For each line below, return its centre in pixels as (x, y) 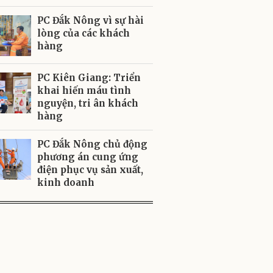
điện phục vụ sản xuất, (90, 170)
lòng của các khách (83, 33)
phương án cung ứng (88, 157)
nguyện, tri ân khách (88, 103)
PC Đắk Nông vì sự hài (90, 20)
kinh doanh (66, 183)
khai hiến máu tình (84, 90)
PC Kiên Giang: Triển (89, 78)
